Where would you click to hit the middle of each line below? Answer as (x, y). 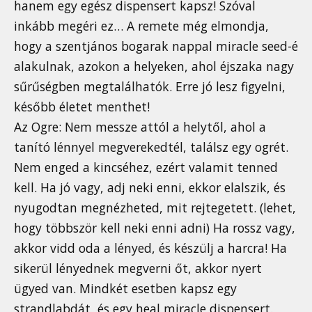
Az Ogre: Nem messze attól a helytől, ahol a (140, 127)
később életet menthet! (82, 107)
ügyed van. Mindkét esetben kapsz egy (125, 289)
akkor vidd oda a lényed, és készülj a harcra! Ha (150, 248)
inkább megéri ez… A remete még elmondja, (141, 26)
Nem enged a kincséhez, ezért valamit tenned (146, 167)
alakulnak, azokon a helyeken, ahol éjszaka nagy (154, 67)
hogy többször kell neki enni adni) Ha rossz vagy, (155, 228)
